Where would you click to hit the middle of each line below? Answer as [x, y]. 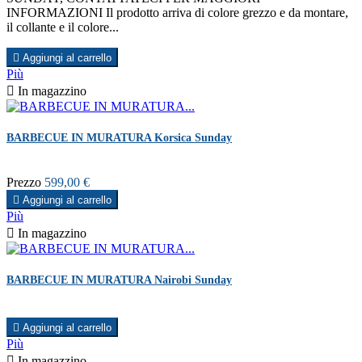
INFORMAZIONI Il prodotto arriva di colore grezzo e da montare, [177, 12]
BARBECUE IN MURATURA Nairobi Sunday [119, 280]
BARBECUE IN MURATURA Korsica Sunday [119, 137]
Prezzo [24, 183]
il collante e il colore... [63, 27]
